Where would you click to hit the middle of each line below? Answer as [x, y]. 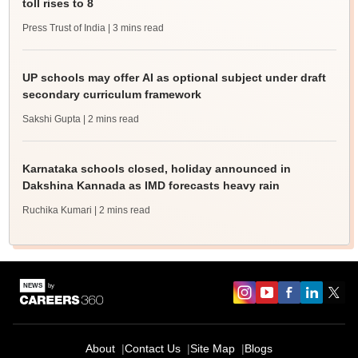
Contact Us [153, 349]
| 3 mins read [135, 28]
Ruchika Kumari [57, 211]
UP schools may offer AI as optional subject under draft [174, 78]
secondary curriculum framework [111, 95]
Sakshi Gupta [51, 119]
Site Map [213, 349]
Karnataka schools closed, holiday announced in [156, 169]
